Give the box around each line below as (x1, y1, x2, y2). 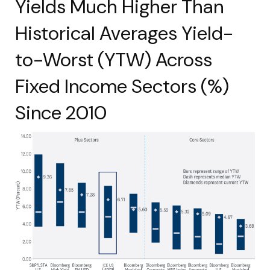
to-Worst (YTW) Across (15, 47, 212, 73)
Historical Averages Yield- (15, 20, 233, 46)
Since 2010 (15, 100, 107, 126)
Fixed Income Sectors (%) (15, 74, 229, 99)
